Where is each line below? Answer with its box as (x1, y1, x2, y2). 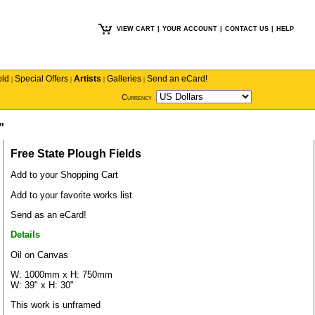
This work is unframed (11, 300, 101, 311)
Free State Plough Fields (11, 148, 141, 160)
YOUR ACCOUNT (162, 25, 217, 32)
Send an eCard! (147, 74, 207, 84)
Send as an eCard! (11, 209, 86, 220)
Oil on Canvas (11, 249, 68, 260)
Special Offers (15, 74, 68, 84)
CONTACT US (224, 25, 269, 32)
